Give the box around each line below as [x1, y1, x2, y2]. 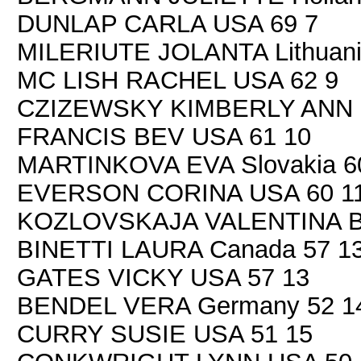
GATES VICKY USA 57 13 [17, 263, 309, 291]
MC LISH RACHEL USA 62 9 [17, 66, 338, 93]
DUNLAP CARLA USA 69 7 [17, 10, 318, 37]
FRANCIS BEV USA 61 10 [17, 122, 311, 150]
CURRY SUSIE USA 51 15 [17, 320, 313, 347]
